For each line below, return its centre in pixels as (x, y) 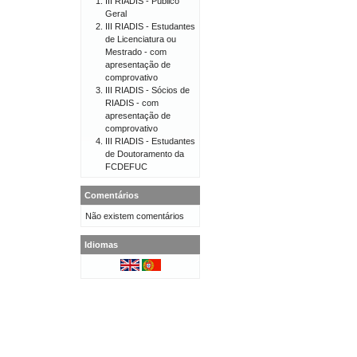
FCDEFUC (126, 167)
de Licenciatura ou (141, 39)
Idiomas (101, 245)
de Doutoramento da (145, 154)
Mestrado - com (136, 52)
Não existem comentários (135, 216)
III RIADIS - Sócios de (147, 90)
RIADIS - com (132, 103)
